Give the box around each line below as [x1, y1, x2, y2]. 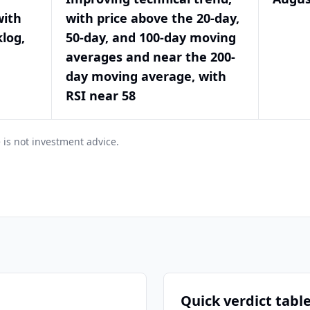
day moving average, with [66, 68, 227, 84]
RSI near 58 [66, 87, 136, 104]
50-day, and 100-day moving [66, 29, 237, 46]
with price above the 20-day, [66, 10, 240, 26]
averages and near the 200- [66, 48, 236, 65]
